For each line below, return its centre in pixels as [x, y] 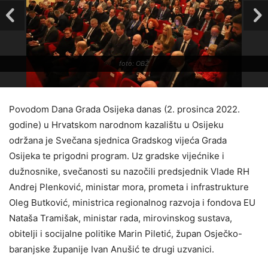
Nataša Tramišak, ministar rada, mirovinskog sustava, [121, 218]
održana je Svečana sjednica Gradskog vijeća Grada [118, 140]
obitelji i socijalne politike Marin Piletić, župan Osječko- [126, 234]
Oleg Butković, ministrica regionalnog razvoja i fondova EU [132, 202]
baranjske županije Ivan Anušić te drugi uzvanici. [112, 249]
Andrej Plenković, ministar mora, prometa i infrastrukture [129, 187]
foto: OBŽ [134, 63]
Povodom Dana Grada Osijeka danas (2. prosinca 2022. [124, 109]
